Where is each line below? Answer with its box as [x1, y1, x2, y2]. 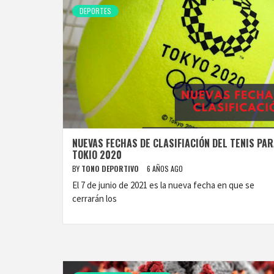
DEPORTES [80, 6, 111, 16]
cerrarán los [72, 193, 117, 204]
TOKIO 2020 [72, 147, 122, 162]
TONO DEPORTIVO [81, 163, 141, 174]
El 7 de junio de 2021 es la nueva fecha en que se [72, 179, 254, 191]
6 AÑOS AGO [147, 163, 183, 174]
